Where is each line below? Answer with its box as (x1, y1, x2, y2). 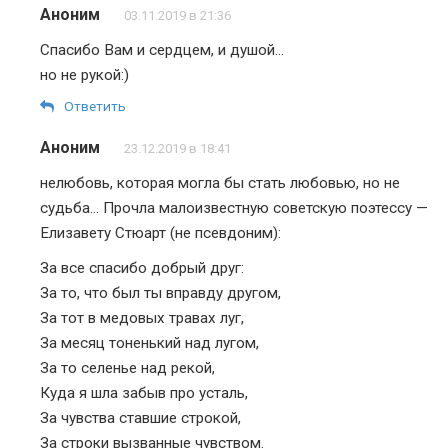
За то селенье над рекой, (40, 358, 215, 377)
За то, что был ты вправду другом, (40, 283, 281, 302)
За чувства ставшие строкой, (40, 408, 241, 427)
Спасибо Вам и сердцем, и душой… (40, 40, 284, 59)
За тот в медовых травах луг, (40, 308, 244, 327)
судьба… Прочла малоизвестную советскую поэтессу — (40, 198, 428, 217)
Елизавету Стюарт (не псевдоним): (40, 223, 281, 242)
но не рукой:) (40, 65, 129, 84)
